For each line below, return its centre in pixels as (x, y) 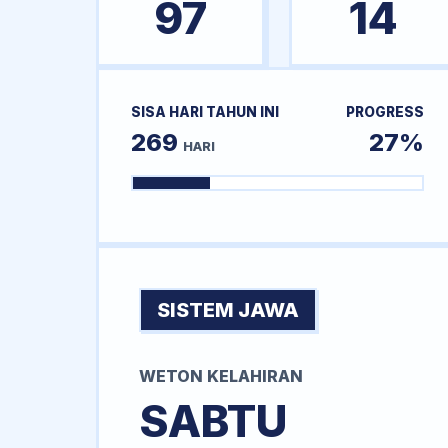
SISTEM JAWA (228, 310)
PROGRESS (384, 112)
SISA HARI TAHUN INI (205, 112)
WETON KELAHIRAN (221, 376)
